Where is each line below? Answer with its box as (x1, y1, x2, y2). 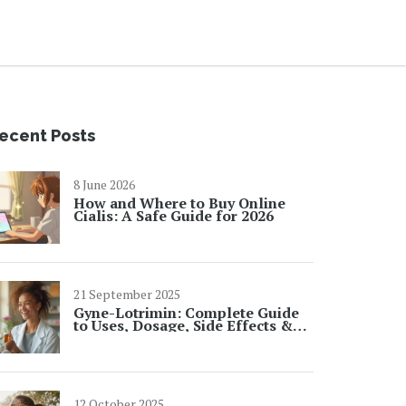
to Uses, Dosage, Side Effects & (73, 315, 293, 335)
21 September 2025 (73, 285, 180, 303)
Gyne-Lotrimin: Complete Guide (73, 303, 299, 323)
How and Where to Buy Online (73, 193, 285, 213)
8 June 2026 (73, 176, 135, 193)
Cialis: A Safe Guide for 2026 (73, 206, 274, 226)
